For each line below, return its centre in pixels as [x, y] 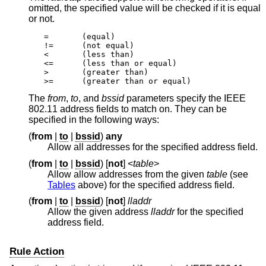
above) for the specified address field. [206, 185]
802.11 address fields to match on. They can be [62, 109]
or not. [42, 19]
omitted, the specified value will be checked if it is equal [145, 8]
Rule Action [37, 251]
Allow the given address [99, 212]
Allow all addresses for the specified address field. [153, 147]
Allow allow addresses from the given [127, 174]
